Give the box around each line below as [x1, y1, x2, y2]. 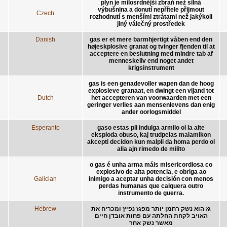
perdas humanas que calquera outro [99, 182, 203, 190]
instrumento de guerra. [118, 189, 184, 197]
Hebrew [34, 205, 56, 212]
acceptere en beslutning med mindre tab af [89, 50, 213, 57]
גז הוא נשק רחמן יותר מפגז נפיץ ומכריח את [91, 205, 211, 212]
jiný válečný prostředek [117, 20, 185, 27]
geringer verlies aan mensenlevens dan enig [87, 101, 215, 108]
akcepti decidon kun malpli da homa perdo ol [87, 138, 215, 145]
